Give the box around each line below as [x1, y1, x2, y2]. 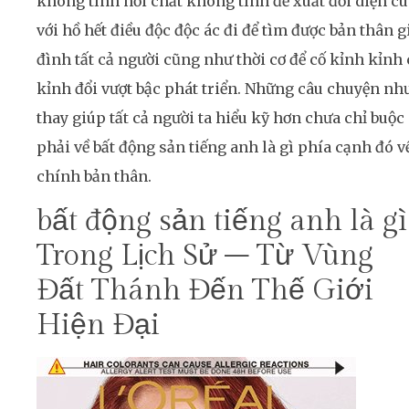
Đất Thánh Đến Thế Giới [37, 273, 373, 309]
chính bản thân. [37, 167, 152, 186]
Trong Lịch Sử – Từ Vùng [37, 238, 373, 274]
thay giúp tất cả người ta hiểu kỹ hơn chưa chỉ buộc [37, 109, 404, 128]
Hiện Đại [37, 308, 160, 343]
